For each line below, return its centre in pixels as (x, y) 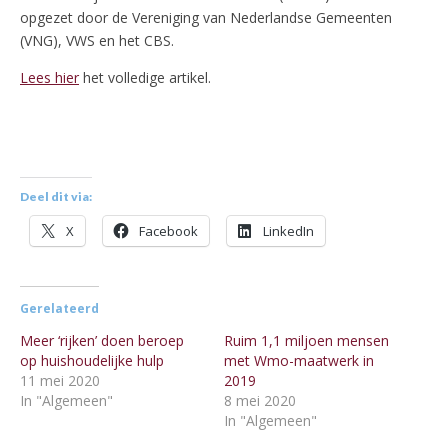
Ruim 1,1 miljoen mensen (306, 341)
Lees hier (49, 78)
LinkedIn (288, 231)
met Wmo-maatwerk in (299, 361)
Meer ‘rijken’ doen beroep (102, 341)
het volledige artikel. (145, 78)
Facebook (168, 231)
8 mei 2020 (260, 401)
